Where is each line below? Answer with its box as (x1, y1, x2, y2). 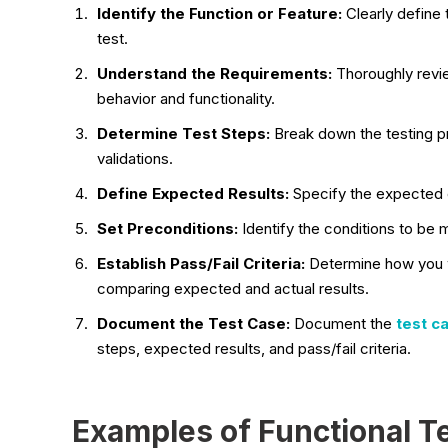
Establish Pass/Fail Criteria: (97, 253, 305, 273)
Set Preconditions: (97, 218, 238, 238)
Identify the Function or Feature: (97, 3, 346, 23)
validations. (97, 148, 173, 168)
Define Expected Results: (97, 183, 289, 203)
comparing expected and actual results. (97, 278, 369, 298)
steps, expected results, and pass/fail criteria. (97, 338, 411, 358)
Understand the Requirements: (97, 63, 336, 83)
